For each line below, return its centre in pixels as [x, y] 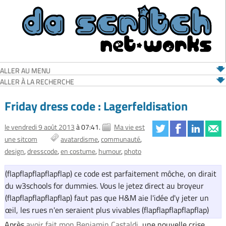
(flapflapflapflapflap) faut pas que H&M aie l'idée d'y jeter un [107, 198]
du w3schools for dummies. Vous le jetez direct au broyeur [104, 186]
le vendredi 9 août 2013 [39, 127]
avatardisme [79, 139]
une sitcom [21, 139]
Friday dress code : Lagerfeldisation [96, 106]
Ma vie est [129, 127]
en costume [78, 151]
